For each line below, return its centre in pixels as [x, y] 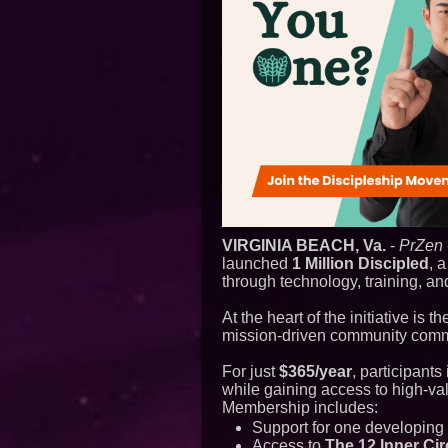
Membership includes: [300, 407]
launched [257, 263]
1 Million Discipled [360, 263]
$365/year [315, 371]
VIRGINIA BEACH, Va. [304, 245]
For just [250, 371]
